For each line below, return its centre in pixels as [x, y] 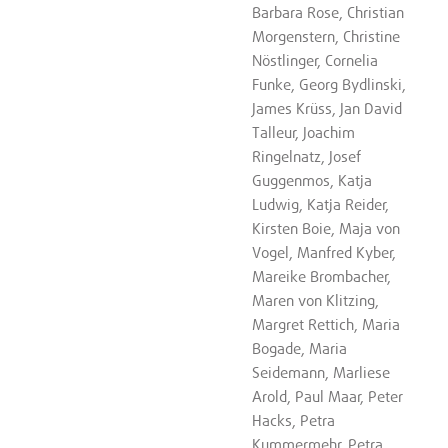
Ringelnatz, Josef [307, 156]
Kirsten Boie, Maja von [326, 228]
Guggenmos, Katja [312, 180]
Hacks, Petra [294, 420]
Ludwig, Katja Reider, [321, 204]
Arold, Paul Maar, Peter [328, 396]
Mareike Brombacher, [322, 276]
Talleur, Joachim [304, 132]
